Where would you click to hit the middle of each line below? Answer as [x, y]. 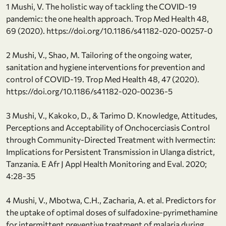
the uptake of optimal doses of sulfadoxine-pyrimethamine [112, 212]
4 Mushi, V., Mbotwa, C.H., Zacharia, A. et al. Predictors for [111, 200]
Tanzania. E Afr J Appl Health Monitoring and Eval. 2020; [106, 163]
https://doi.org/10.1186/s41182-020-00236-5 [89, 91]
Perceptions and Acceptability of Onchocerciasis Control [108, 127]
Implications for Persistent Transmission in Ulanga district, [110, 151]
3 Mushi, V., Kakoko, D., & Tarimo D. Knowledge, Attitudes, [112, 115]
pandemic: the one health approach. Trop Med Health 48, [107, 18]
